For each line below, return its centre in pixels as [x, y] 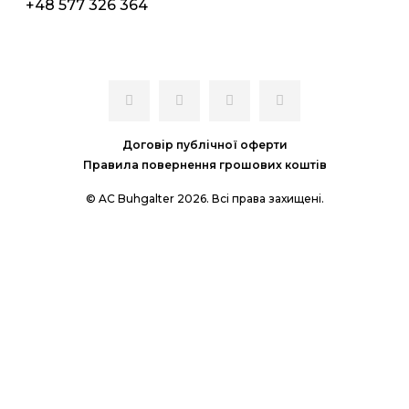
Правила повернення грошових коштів [204, 165]
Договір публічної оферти [204, 145]
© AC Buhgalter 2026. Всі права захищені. [204, 199]
